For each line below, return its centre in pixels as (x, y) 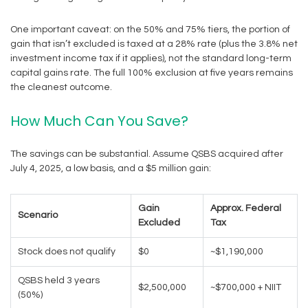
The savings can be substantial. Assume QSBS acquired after (147, 154)
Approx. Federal (246, 208)
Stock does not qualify (67, 252)
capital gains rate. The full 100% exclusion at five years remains (152, 73)
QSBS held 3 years (59, 280)
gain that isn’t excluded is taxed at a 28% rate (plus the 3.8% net (154, 44)
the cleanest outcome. (61, 87)
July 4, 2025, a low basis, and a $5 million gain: (111, 168)
